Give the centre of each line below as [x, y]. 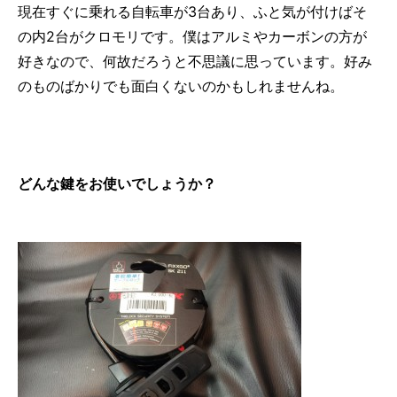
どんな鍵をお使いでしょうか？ [117, 183]
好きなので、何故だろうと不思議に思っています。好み [195, 61]
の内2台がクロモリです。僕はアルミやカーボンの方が [192, 36]
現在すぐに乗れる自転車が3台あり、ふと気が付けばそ [192, 12]
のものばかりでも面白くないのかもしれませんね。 [181, 86]
